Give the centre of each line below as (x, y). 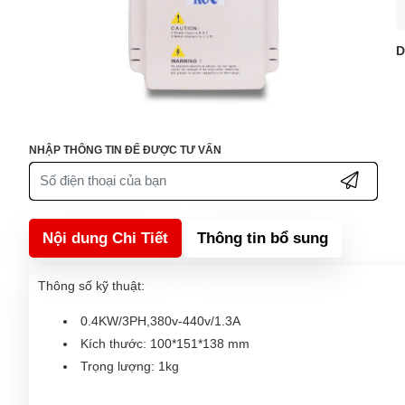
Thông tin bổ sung (263, 238)
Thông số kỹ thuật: (91, 285)
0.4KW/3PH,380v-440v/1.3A (160, 320)
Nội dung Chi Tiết (105, 238)
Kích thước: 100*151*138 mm (165, 343)
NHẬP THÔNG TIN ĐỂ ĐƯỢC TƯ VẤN (125, 150)
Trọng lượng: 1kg (130, 366)
